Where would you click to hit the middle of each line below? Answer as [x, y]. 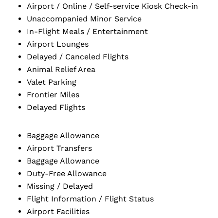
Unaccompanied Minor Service [84, 19]
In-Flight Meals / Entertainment [87, 31]
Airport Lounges [58, 44]
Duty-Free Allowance [67, 173]
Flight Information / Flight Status [90, 199]
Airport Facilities [58, 211]
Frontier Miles [53, 95]
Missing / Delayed [60, 186]
